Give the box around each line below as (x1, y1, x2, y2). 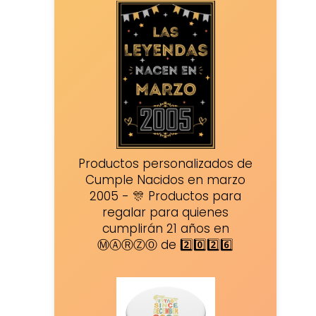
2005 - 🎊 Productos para (90, 188, 242, 205)
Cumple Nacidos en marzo (85, 171, 246, 189)
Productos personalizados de (78, 155, 253, 173)
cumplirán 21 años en (102, 220, 229, 238)
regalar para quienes (102, 204, 229, 221)
